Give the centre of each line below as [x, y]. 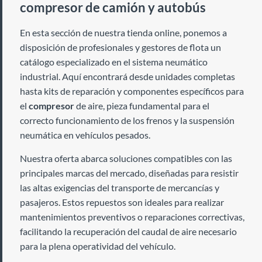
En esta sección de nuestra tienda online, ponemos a [123, 32]
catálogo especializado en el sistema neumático [114, 62]
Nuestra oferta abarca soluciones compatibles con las [126, 158]
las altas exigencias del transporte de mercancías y [120, 187]
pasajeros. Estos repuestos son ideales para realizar [122, 202]
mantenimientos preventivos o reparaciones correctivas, [132, 217]
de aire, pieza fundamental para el [142, 106]
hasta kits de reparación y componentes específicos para [132, 91]
